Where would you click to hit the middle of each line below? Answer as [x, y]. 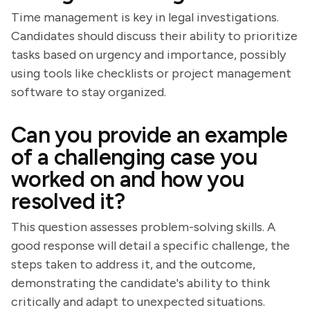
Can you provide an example [149, 135]
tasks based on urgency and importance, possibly [148, 55]
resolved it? [68, 201]
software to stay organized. [89, 92]
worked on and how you [128, 179]
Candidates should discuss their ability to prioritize [154, 36]
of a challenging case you [134, 157]
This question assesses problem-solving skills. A [143, 227]
